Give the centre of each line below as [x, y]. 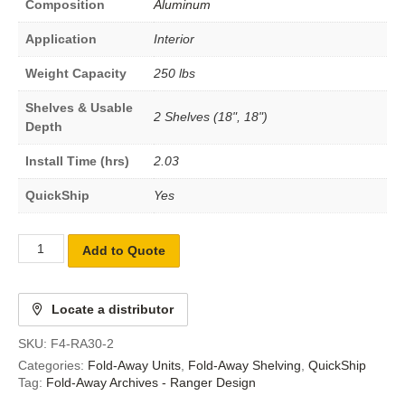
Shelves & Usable [79, 107]
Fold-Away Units [134, 365]
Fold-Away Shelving [245, 365]
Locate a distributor [113, 309]
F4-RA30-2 [82, 343]
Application [61, 38]
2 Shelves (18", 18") [211, 116]
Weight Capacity [76, 73]
